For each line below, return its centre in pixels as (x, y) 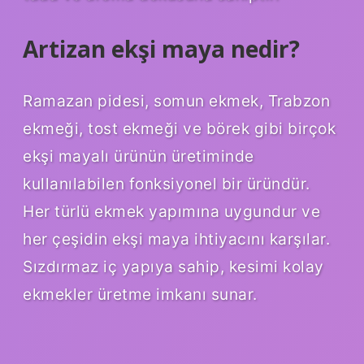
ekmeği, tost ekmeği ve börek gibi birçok (179, 129)
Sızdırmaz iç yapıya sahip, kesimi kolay (173, 267)
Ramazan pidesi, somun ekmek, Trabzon (176, 101)
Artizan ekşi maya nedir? (161, 49)
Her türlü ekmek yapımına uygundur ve (171, 212)
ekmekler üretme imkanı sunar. (140, 295)
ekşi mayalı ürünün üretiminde (139, 156)
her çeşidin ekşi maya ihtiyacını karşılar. (176, 239)
